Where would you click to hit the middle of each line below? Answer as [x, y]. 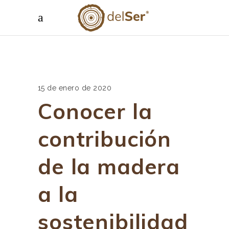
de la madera [109, 166]
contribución [105, 139]
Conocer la [95, 111]
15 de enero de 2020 [75, 88]
